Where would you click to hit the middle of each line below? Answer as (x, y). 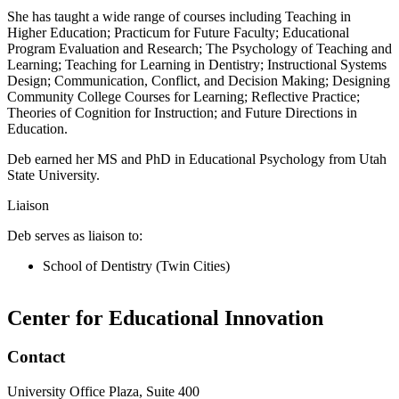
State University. (53, 175)
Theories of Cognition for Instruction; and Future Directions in (182, 112)
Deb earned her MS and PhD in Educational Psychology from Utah (197, 159)
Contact (36, 357)
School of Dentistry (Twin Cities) (136, 265)
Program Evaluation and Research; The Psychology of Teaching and (199, 48)
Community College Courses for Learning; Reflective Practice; (183, 96)
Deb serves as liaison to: (75, 235)
